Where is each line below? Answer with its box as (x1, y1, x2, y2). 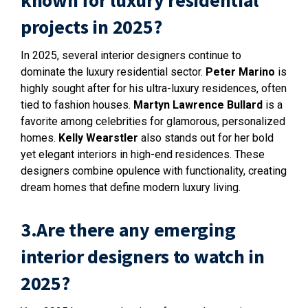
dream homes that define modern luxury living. (21, 181, 241, 194)
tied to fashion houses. (21, 98, 133, 111)
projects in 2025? (21, 14, 162, 39)
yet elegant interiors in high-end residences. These (21, 148, 265, 161)
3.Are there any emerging (21, 217, 236, 242)
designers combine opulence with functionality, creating (21, 164, 287, 177)
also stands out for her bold (138, 131, 274, 144)
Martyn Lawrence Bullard (133, 98, 263, 111)
